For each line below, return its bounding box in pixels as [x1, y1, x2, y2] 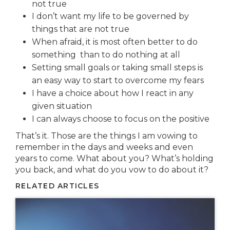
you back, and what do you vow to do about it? [15, 165, 208, 175]
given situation [32, 101, 92, 111]
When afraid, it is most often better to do [32, 37, 198, 47]
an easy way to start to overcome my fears [32, 75, 204, 85]
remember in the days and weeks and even [15, 142, 193, 152]
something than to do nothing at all [32, 50, 180, 60]
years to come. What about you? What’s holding [15, 154, 214, 163]
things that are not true [32, 24, 129, 34]
